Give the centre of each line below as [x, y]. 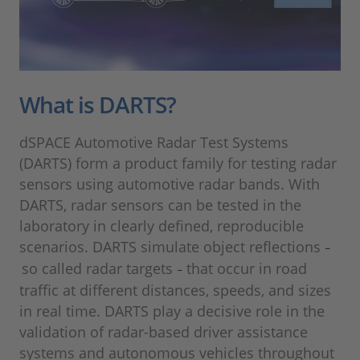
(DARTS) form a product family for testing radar [178, 164]
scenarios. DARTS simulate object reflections [172, 247]
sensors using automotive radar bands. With [170, 184]
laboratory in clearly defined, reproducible [162, 226]
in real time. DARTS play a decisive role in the [172, 311]
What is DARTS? [98, 105]
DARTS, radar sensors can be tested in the [160, 205]
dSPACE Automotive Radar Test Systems [154, 143]
